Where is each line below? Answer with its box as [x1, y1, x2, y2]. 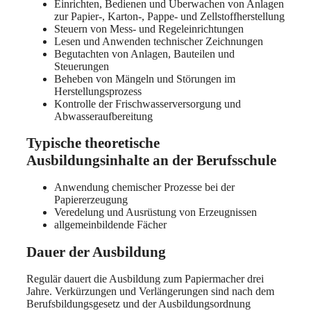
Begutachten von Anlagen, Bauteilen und [54, 47, 235, 60]
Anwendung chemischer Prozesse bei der [54, 181, 235, 194]
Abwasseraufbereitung [54, 110, 153, 122]
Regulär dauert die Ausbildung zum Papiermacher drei [26, 273, 264, 285]
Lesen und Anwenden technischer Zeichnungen [54, 35, 263, 47]
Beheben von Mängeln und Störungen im [54, 72, 235, 85]
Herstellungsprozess [54, 85, 142, 97]
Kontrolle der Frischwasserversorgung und [54, 97, 241, 110]
